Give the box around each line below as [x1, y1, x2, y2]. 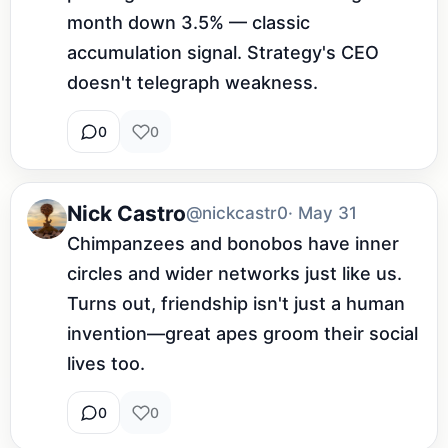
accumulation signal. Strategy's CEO [67, 42, 379, 64]
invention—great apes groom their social [67, 323, 418, 345]
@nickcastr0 [186, 203, 288, 224]
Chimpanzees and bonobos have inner [67, 233, 399, 255]
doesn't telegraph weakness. [67, 72, 318, 94]
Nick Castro [67, 200, 186, 226]
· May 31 [288, 203, 357, 224]
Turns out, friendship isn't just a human [67, 293, 405, 315]
